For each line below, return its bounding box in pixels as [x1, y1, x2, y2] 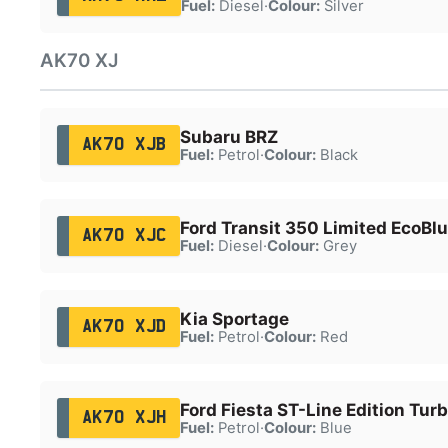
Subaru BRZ [179, 126, 278, 147]
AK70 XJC [81, 227, 167, 244]
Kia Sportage [179, 308, 289, 329]
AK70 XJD [81, 318, 167, 335]
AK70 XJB [81, 136, 167, 153]
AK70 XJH [81, 409, 167, 426]
